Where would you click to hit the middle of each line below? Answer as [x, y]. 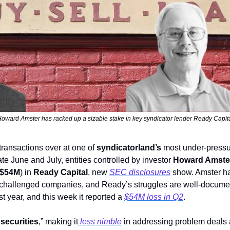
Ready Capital [61, 172]
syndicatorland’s [130, 148]
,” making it [58, 222]
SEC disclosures [140, 172]
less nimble [100, 222]
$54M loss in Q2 [154, 197]
